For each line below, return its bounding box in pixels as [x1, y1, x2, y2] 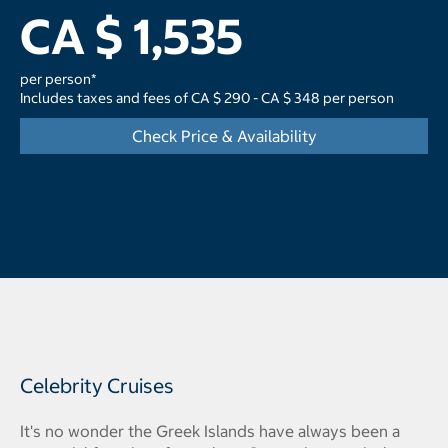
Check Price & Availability [131, 126, 317, 146]
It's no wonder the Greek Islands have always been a [20, 421, 400, 441]
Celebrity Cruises [20, 373, 174, 398]
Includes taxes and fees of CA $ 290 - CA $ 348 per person [20, 89, 394, 107]
